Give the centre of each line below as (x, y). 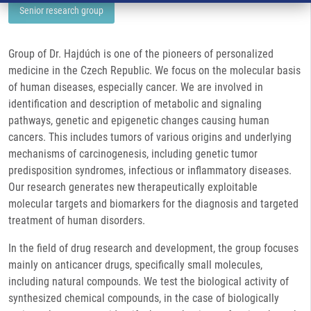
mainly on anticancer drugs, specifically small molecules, (135, 265)
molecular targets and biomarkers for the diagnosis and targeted (153, 204)
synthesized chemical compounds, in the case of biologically (144, 298)
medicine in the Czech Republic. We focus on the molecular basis (154, 70)
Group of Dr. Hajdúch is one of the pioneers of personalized (141, 54)
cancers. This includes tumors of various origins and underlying (150, 137)
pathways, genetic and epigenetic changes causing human (139, 120)
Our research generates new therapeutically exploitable (133, 187)
